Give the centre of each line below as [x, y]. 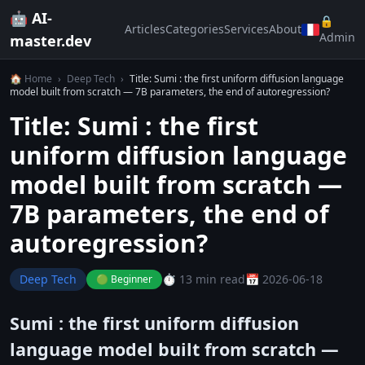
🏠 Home [31, 79]
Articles [145, 29]
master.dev [51, 41]
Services [246, 29]
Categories [195, 29]
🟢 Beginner [124, 279]
